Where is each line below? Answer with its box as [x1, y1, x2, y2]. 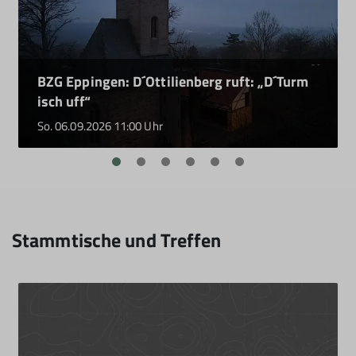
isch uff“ [37, 90, 91, 112]
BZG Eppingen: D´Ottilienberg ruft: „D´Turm [37, 70, 309, 92]
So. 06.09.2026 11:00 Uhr [37, 116, 163, 135]
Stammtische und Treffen [12, 225, 222, 254]
